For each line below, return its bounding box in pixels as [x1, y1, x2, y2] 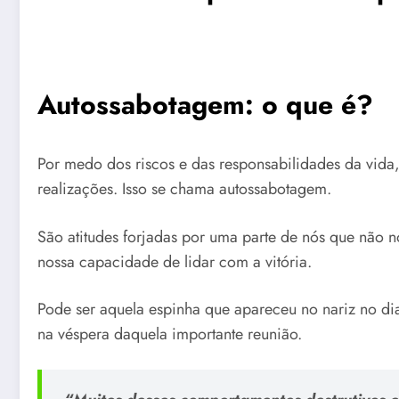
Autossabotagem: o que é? [37, 85, 373, 125]
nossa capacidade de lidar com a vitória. [37, 249, 312, 273]
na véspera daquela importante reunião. [37, 322, 302, 346]
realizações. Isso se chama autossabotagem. [37, 177, 331, 201]
